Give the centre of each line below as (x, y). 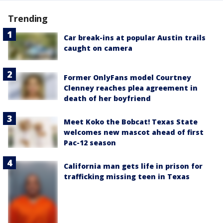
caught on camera (98, 48)
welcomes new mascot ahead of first (134, 132)
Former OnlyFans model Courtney (127, 77)
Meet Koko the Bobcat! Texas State (131, 121)
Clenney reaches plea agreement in (131, 88)
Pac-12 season (90, 142)
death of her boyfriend (107, 98)
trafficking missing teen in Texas (127, 176)
